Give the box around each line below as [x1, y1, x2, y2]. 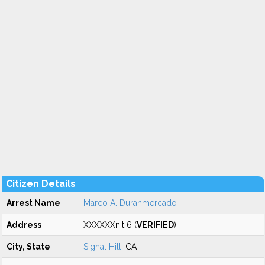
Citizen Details [6, 178, 76, 189]
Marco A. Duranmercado [83, 198, 177, 208]
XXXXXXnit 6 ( [83, 220, 137, 230]
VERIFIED [137, 220, 174, 230]
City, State [7, 242, 50, 251]
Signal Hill [83, 242, 121, 251]
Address [7, 220, 41, 230]
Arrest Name [7, 198, 60, 208]
